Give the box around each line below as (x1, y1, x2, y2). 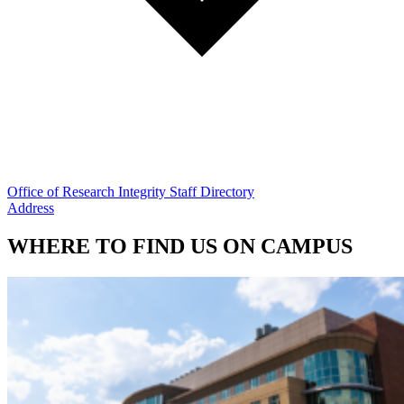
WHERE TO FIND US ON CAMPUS (7, 234, 353, 258)
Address (7, 199, 54, 216)
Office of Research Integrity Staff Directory (7, 183, 254, 199)
